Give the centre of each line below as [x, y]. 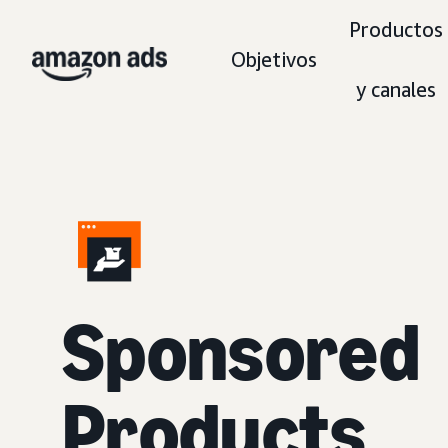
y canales [396, 89]
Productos [396, 29]
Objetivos [274, 59]
